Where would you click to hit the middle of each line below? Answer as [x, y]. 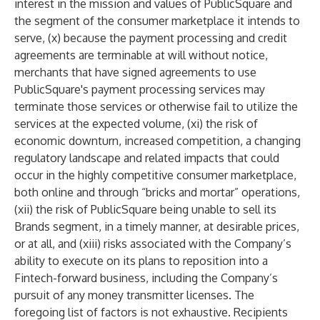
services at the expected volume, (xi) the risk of [136, 124]
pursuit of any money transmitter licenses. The [134, 295]
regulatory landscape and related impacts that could [147, 158]
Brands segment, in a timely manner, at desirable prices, [157, 226]
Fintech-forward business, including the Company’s [146, 278]
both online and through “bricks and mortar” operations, [157, 192]
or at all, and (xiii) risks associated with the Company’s [153, 244]
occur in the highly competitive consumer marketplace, [155, 175]
